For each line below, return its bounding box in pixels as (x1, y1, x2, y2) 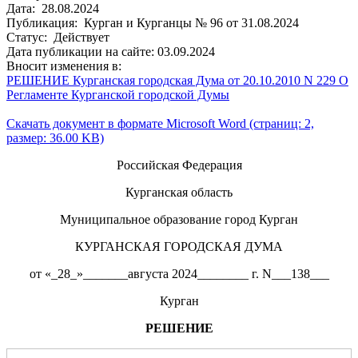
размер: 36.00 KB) (6, 130, 104, 145)
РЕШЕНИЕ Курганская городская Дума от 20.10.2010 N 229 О (6, 73, 348, 87)
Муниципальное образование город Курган (60, 212, 298, 226)
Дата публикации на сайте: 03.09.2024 (6, 44, 215, 58)
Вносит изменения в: (6, 58, 121, 73)
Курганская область (125, 185, 233, 199)
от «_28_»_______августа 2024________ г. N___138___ (29, 266, 329, 280)
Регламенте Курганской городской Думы (6, 87, 229, 101)
